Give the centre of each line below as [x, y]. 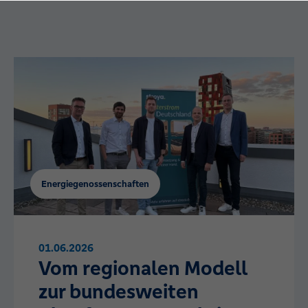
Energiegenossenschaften [95, 184]
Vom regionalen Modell [143, 268]
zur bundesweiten [119, 291]
